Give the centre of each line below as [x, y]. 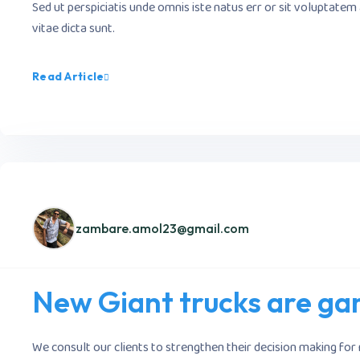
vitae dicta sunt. [74, 29]
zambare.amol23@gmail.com [162, 228]
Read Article [68, 76]
